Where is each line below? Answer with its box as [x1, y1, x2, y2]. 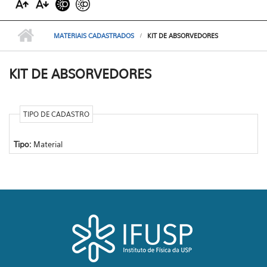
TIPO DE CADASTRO [23, 110, 89, 119]
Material [33, 139, 63, 149]
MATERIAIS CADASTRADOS [54, 32, 134, 40]
